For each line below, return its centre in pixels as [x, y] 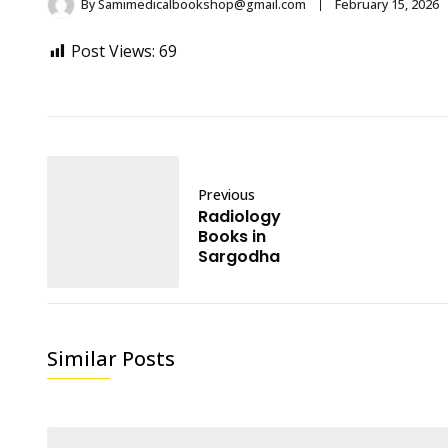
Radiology [239, 216]
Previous [226, 194]
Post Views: [113, 51]
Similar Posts [111, 358]
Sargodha [239, 256]
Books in [232, 236]
